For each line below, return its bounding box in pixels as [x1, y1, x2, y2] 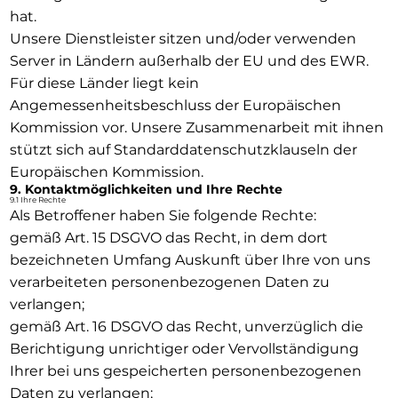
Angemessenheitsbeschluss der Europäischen [9, 96, 341, 114]
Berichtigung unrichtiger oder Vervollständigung [9, 339, 359, 357]
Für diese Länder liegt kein [9, 74, 199, 92]
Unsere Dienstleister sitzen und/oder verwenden [9, 29, 356, 47]
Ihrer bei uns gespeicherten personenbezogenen [9, 362, 362, 379]
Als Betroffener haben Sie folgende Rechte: [9, 206, 316, 224]
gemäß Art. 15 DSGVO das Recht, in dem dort [9, 228, 328, 246]
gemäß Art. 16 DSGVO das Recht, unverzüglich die [9, 317, 363, 335]
